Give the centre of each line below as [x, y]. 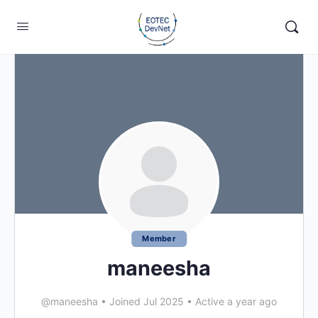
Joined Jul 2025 [147, 301]
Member [159, 238]
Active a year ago [235, 301]
